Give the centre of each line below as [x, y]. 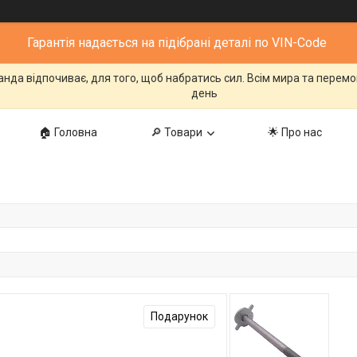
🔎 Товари [177, 132]
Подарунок [179, 316]
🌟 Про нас [295, 132]
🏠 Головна [68, 132]
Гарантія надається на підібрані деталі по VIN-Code [178, 43]
